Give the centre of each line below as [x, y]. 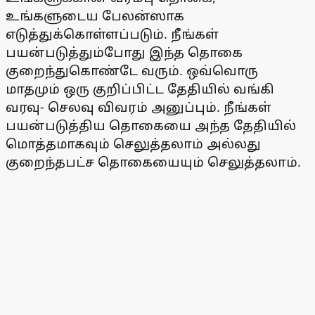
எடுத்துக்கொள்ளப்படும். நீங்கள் [112, 34]
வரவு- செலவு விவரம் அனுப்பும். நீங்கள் [139, 107]
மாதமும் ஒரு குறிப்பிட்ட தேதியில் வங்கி [140, 89]
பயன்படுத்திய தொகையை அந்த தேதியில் [151, 126]
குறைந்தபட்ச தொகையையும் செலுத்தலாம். [153, 162]
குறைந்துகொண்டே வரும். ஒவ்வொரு [132, 71]
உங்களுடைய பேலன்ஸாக [95, 16]
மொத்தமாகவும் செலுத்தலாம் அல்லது [133, 144]
